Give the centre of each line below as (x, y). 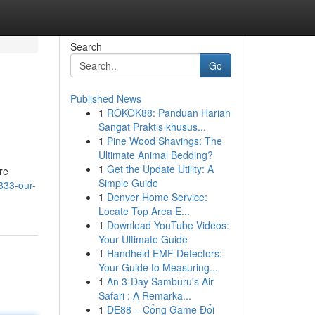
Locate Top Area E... (144, 211)
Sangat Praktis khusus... (152, 127)
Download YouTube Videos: (168, 225)
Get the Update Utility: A (160, 169)
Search (86, 46)
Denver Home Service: (157, 197)
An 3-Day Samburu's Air (160, 281)
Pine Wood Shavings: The (164, 141)
